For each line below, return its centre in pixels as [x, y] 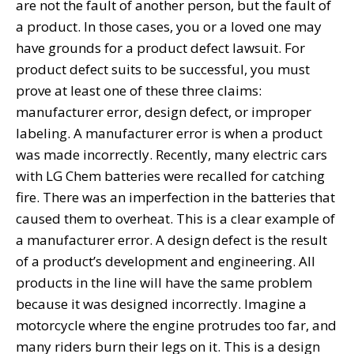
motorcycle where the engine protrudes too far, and [176, 325]
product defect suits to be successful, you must [163, 69]
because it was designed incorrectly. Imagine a [161, 303]
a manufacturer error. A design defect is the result [171, 239]
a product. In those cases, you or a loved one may [169, 26]
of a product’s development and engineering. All [166, 261]
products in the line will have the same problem [164, 282]
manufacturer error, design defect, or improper [164, 111]
